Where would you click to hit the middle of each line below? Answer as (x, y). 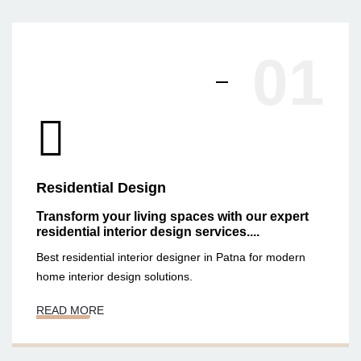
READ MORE (70, 310)
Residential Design (101, 187)
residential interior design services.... (148, 231)
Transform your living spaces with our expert (172, 216)
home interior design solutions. (114, 276)
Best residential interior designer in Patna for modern (171, 257)
